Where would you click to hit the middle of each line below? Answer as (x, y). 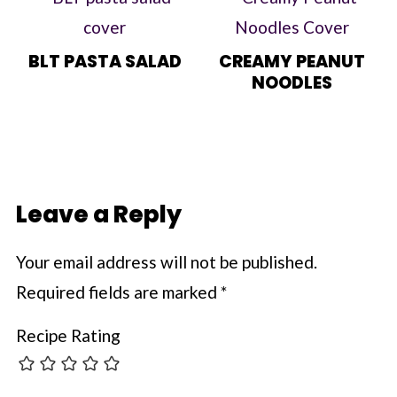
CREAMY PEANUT (292, 61)
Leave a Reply (98, 214)
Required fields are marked (118, 292)
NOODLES (292, 82)
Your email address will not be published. (166, 261)
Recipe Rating (68, 335)
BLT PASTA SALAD (105, 61)
